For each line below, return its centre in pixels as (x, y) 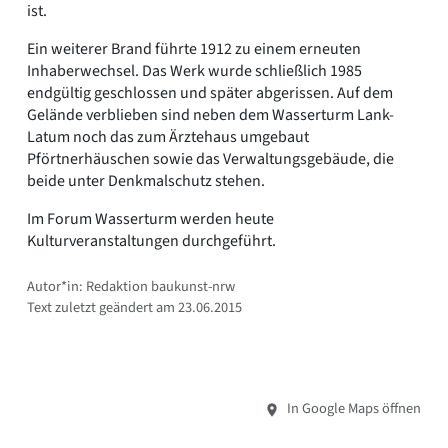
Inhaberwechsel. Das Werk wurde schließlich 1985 (194, 71)
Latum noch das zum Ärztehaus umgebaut (168, 137)
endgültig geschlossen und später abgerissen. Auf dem (210, 93)
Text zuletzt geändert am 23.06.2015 (134, 308)
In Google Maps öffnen (352, 409)
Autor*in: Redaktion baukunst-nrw (131, 287)
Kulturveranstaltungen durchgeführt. (151, 241)
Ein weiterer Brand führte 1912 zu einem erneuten (194, 49)
